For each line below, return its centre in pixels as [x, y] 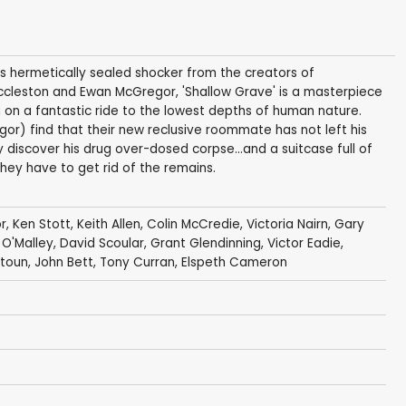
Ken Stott [41, 225]
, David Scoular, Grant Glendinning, [160, 244]
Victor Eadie [304, 244]
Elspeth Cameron [234, 263]
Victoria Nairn [287, 225]
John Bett [63, 263]
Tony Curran [137, 263]
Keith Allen [108, 225]
